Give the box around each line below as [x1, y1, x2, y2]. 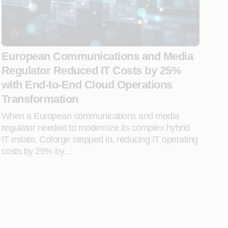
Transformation [1, 93, 78, 105]
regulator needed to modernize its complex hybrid [1, 123, 190, 133]
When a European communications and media [1, 111, 179, 121]
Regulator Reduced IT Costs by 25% [1, 64, 182, 77]
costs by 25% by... [1, 146, 71, 156]
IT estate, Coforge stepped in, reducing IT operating [1, 134, 198, 145]
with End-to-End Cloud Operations [1, 78, 173, 91]
